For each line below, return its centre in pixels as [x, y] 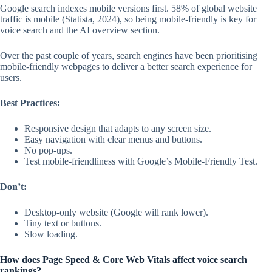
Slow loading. [51, 234]
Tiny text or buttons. [63, 223]
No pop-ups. [48, 151]
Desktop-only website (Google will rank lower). [116, 212]
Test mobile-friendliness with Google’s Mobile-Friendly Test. [141, 161]
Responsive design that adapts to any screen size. [118, 129]
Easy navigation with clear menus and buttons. [113, 140]
